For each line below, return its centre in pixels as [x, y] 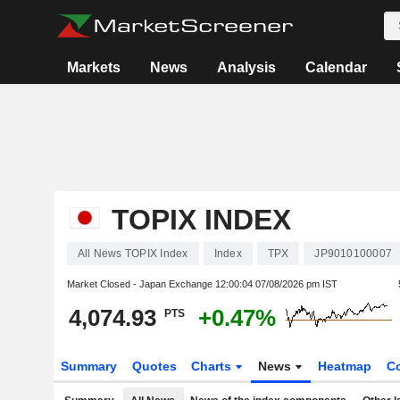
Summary [88, 366]
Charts [213, 366]
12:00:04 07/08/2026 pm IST [276, 284]
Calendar [337, 67]
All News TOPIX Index [133, 254]
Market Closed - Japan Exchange [141, 284]
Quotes [154, 366]
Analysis [247, 67]
